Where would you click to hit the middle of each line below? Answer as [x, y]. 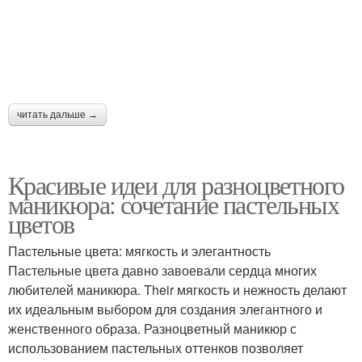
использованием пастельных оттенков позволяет [156, 347]
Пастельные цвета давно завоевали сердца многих [162, 270]
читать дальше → [57, 114]
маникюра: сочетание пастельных [173, 204]
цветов [41, 223]
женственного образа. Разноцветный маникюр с [152, 328]
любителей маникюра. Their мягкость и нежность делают [177, 289]
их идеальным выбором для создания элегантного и [165, 309]
